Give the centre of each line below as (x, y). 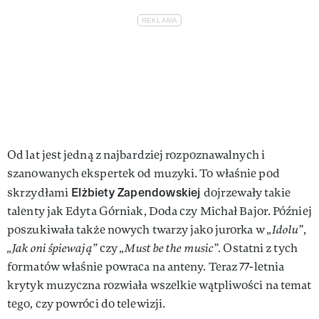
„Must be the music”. (171, 248)
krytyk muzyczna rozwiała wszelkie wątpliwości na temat (159, 285)
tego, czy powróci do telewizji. (87, 303)
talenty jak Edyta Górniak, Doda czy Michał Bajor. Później (159, 211)
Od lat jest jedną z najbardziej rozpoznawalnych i (136, 155)
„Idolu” (285, 229)
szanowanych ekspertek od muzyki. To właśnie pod (143, 173)
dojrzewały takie (247, 192)
